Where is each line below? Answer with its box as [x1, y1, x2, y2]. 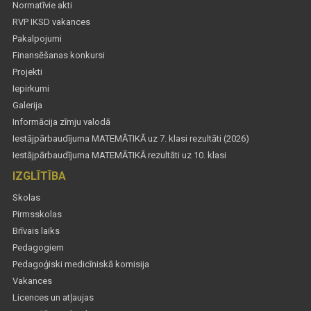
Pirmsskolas [12, 208, 62, 219]
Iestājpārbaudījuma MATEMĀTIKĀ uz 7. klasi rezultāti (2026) [12, 133, 249, 144]
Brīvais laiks [12, 225, 60, 236]
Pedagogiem [12, 242, 64, 253]
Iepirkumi [12, 83, 49, 94]
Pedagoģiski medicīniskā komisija [12, 258, 149, 269]
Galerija [12, 99, 42, 110]
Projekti [12, 66, 42, 77]
